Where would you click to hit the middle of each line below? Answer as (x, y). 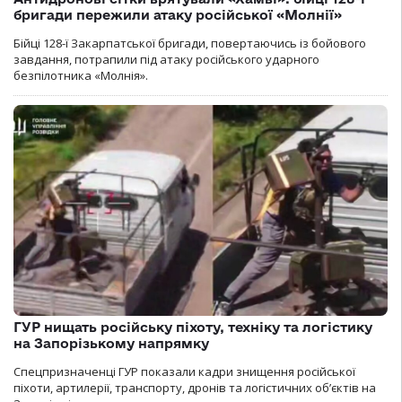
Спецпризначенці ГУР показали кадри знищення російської (184, 372)
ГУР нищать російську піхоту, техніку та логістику (193, 328)
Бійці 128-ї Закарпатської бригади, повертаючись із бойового (190, 44)
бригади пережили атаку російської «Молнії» (178, 15)
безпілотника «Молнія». (81, 76)
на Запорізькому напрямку (111, 344)
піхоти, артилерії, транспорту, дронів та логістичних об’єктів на (195, 388)
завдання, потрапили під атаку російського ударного (166, 60)
